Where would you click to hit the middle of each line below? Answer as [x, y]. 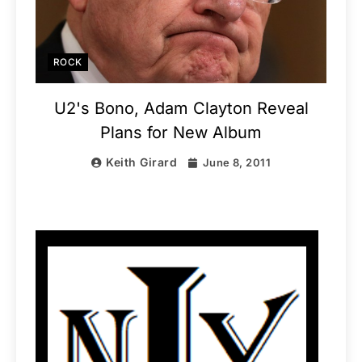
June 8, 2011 [237, 163]
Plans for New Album [181, 133]
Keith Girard [142, 162]
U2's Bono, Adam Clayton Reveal [181, 109]
